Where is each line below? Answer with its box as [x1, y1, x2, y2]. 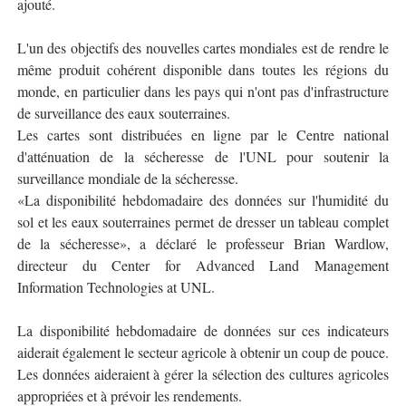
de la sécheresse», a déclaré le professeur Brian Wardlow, [16, 234, 390, 253]
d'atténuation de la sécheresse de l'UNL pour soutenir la [16, 147, 390, 166]
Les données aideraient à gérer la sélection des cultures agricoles [16, 364, 390, 383]
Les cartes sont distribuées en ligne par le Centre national [16, 125, 390, 144]
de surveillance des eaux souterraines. [16, 103, 230, 122]
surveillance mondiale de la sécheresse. [16, 169, 238, 188]
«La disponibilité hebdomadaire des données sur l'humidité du [16, 190, 390, 209]
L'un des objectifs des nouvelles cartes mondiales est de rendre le [16, 38, 390, 57]
